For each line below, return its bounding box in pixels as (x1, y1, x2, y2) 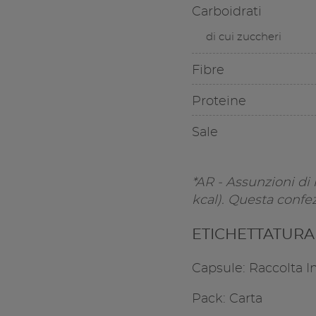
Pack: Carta (191, 293, 262, 306)
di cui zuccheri (205, 32, 281, 43)
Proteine (191, 95, 246, 109)
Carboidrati (191, 6, 262, 19)
